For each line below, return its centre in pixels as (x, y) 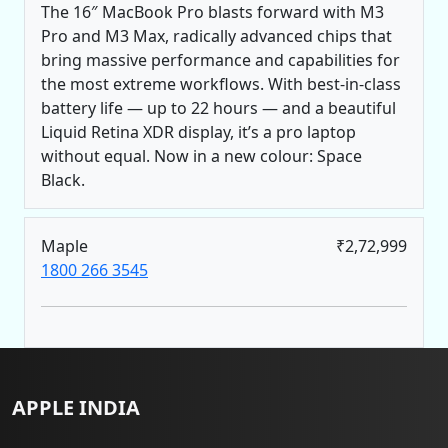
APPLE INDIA (76, 408)
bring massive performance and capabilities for (220, 60)
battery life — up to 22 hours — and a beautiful (218, 108)
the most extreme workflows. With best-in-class (221, 84)
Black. (63, 180)
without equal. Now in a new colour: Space (201, 156)
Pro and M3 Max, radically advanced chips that (216, 36)
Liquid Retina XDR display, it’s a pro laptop (198, 132)
